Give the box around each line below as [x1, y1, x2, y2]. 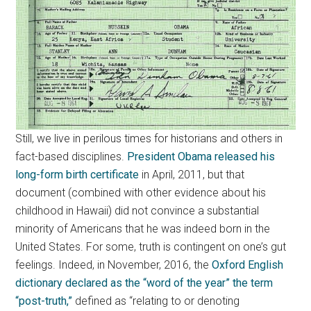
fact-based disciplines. [15, 150, 128, 163]
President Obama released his [127, 150, 276, 163]
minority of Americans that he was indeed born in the [15, 222, 271, 235]
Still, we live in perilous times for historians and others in [15, 132, 283, 145]
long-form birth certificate [15, 168, 140, 181]
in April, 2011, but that [139, 168, 245, 181]
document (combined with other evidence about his [15, 186, 267, 199]
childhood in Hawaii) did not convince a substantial [15, 204, 260, 217]
